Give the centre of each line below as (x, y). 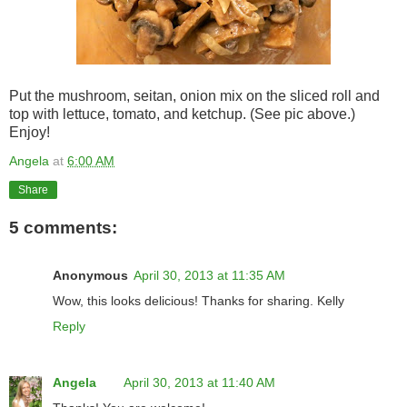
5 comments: (63, 228)
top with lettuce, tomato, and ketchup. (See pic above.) (182, 114)
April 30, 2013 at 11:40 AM (199, 382)
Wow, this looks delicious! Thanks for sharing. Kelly (199, 300)
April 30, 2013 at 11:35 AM (209, 275)
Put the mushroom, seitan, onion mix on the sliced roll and (194, 95)
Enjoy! (30, 132)
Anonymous (90, 275)
